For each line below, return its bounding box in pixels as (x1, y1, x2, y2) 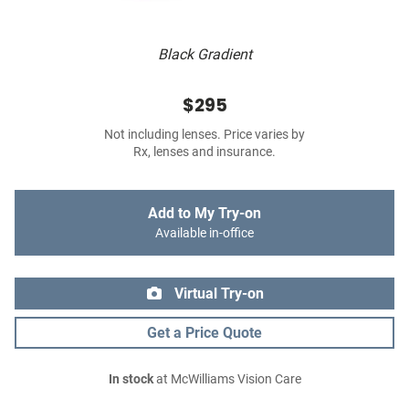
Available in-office (155, 225, 254, 242)
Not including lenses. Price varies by (104, 127, 305, 143)
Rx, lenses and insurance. (133, 144, 276, 161)
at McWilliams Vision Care (152, 372, 301, 388)
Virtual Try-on (171, 285, 264, 303)
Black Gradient (157, 46, 252, 64)
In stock (108, 372, 153, 388)
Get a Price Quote (147, 324, 262, 342)
